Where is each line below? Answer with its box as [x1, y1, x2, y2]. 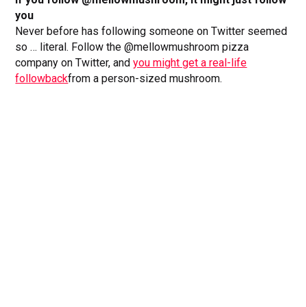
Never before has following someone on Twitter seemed [15, 24, 288, 38]
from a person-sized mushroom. [68, 71, 223, 85]
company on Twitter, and [15, 56, 134, 69]
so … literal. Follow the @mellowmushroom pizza [15, 40, 249, 53]
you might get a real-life [133, 56, 247, 69]
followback [15, 71, 69, 85]
